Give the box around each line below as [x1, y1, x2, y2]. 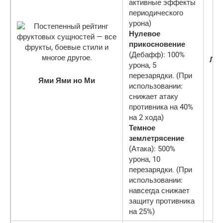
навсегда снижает [129, 186, 190, 195]
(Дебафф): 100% [129, 50, 185, 59]
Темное [129, 123, 155, 132]
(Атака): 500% [129, 144, 175, 153]
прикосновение [129, 39, 185, 49]
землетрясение [129, 133, 184, 143]
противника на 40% [129, 102, 193, 111]
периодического [129, 8, 183, 17]
